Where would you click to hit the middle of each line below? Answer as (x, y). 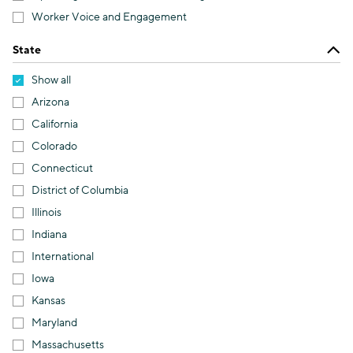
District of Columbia (80, 191)
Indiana (49, 235)
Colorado (54, 147)
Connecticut (62, 169)
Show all (51, 80)
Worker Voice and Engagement (109, 17)
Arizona (50, 102)
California (55, 124)
